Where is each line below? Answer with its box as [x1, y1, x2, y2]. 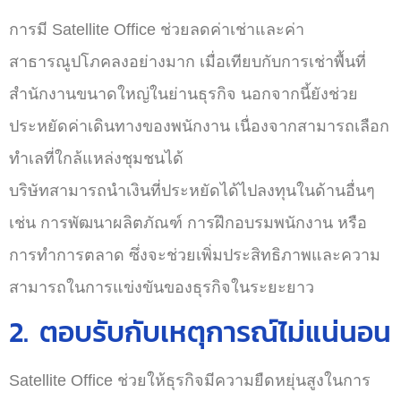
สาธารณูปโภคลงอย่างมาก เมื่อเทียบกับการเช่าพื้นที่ [9, 53, 366, 71]
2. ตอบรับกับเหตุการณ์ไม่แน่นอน [9, 311, 391, 354]
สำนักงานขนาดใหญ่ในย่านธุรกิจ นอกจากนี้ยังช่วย [9, 85, 358, 103]
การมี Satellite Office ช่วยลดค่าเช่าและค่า [9, 21, 304, 38]
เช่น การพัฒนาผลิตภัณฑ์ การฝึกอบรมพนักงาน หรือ [9, 214, 367, 232]
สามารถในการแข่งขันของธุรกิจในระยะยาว [9, 278, 314, 296]
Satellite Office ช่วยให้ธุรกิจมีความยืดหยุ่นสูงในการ [9, 371, 371, 389]
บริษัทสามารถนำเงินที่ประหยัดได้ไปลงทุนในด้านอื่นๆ [9, 182, 375, 200]
